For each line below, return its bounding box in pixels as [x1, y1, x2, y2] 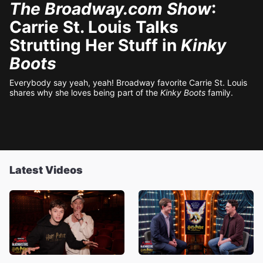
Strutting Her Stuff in [9, 35, 181, 55]
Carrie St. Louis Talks [9, 17, 178, 37]
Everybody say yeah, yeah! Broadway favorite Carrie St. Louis [9, 77, 247, 87]
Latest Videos [9, 164, 83, 176]
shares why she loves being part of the [9, 87, 160, 97]
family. [208, 87, 233, 97]
